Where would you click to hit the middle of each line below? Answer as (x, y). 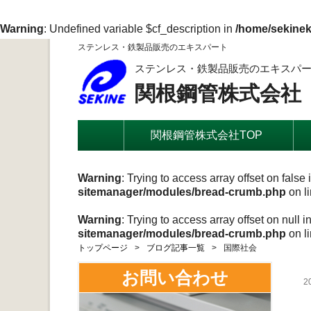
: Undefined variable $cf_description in (140, 29)
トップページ (103, 248)
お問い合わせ (175, 278)
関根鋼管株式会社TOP (206, 135)
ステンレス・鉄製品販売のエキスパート (153, 47)
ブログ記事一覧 (176, 248)
